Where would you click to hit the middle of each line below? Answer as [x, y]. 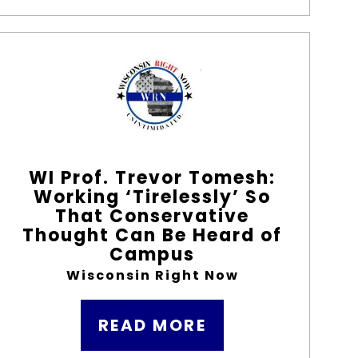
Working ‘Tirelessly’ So [153, 197]
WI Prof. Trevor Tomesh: [153, 178]
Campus [153, 255]
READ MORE [152, 325]
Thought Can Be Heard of [153, 235]
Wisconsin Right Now [152, 275]
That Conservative [153, 216]
